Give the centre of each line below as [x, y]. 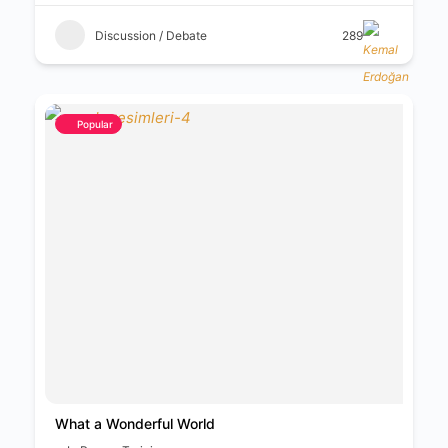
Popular [95, 124]
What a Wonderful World [135, 423]
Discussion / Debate [151, 35]
